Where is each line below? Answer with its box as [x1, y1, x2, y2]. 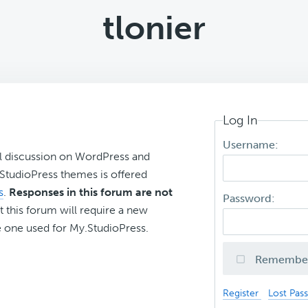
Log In [223, 113, 258, 128]
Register [223, 287, 262, 300]
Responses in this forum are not [9, 186, 173, 199]
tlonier [102, 8, 206, 47]
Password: [223, 192, 278, 206]
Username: [223, 138, 282, 152]
